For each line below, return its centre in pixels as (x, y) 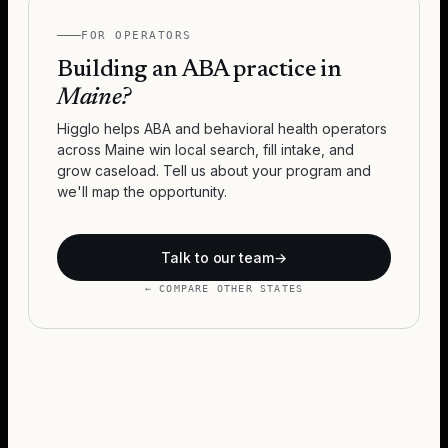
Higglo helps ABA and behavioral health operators (222, 128)
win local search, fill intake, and (249, 149)
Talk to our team (217, 257)
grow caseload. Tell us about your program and (214, 170)
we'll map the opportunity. (142, 191)
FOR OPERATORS (137, 35)
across (81, 149)
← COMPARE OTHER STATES (224, 288)
